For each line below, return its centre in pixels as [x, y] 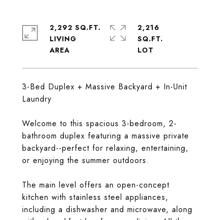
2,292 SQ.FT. [75, 27]
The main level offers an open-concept [96, 185]
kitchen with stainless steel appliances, [95, 197]
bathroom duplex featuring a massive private [106, 136]
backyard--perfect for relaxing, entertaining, [105, 148]
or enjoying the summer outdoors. [86, 160]
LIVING [63, 39]
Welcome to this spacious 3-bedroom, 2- [99, 124]
